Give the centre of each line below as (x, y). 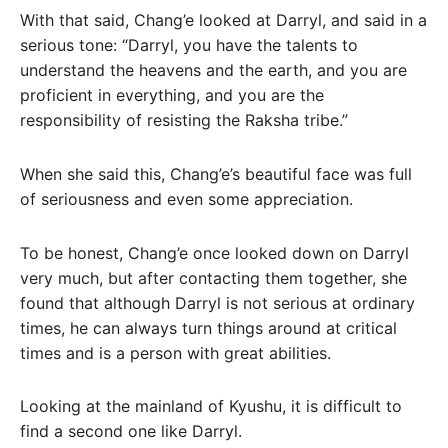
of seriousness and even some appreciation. (186, 198)
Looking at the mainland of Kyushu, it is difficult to (211, 406)
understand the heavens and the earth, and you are (213, 70)
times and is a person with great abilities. (175, 352)
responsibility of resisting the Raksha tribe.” (184, 120)
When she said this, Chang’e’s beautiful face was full (216, 173)
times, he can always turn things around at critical (208, 327)
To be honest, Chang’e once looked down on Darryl (214, 252)
